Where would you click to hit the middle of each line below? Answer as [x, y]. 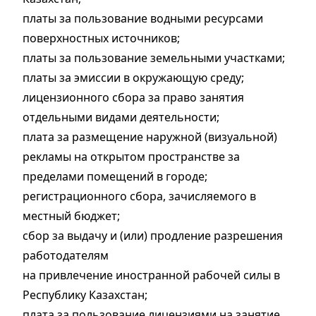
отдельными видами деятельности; [121, 117]
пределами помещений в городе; [115, 177]
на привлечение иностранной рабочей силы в [151, 275]
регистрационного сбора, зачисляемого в [139, 196]
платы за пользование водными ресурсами [143, 19]
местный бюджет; [71, 216]
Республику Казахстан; [85, 295]
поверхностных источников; [101, 38]
